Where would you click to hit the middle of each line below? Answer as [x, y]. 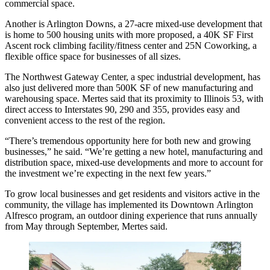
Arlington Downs [80, 24]
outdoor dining [116, 216]
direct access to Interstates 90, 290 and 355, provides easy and [122, 110]
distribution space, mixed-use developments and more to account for [134, 163]
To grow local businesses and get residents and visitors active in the [132, 194]
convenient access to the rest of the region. [85, 121]
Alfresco [21, 216]
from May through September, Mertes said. [86, 227]
